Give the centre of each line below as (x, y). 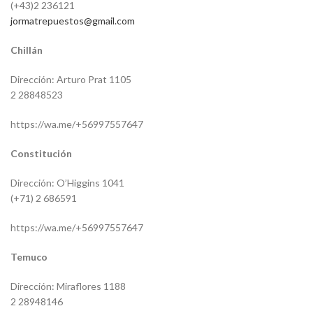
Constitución (41, 154)
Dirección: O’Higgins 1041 (67, 183)
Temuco (29, 257)
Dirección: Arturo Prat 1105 (71, 80)
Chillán (27, 50)
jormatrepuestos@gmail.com (73, 21)
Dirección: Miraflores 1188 (68, 286)
